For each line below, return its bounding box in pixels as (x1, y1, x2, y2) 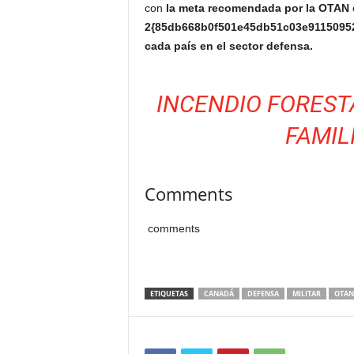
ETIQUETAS (149, 288, 188, 299)
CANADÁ (203, 288, 234, 299)
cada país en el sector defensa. (144, 40, 313, 52)
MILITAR (292, 288, 321, 299)
